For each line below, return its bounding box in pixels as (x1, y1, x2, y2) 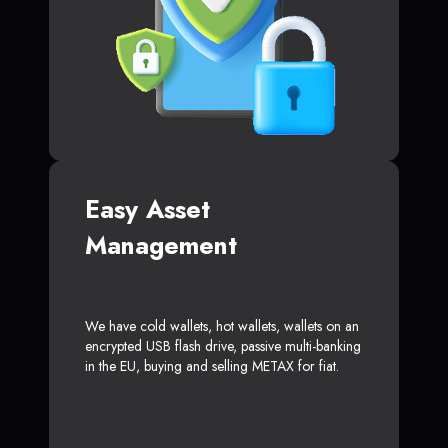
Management (85, 227, 237, 264)
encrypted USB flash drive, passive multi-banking (85, 336, 361, 357)
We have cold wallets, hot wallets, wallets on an (85, 316, 359, 337)
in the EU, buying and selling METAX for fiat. (85, 356, 339, 377)
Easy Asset (85, 191, 210, 228)
